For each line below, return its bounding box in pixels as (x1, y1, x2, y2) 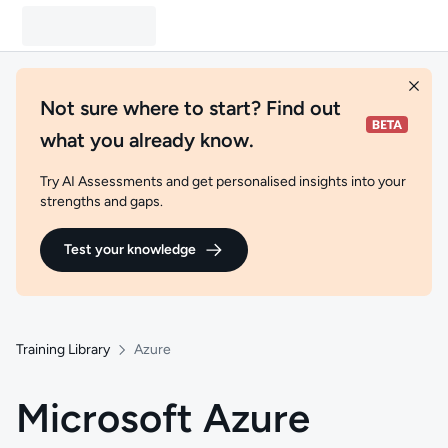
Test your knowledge (64, 241, 196, 258)
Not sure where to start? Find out (40, 96, 341, 120)
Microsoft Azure (16, 394, 310, 442)
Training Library (16, 341, 110, 358)
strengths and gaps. (40, 193, 163, 210)
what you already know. (40, 128, 254, 152)
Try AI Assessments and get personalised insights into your (40, 173, 406, 190)
